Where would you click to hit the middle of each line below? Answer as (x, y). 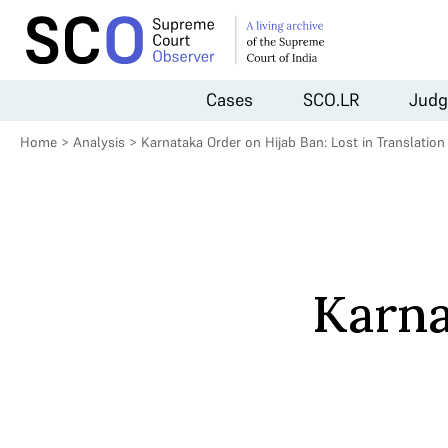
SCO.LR (331, 99)
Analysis (99, 142)
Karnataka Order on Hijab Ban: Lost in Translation (293, 142)
